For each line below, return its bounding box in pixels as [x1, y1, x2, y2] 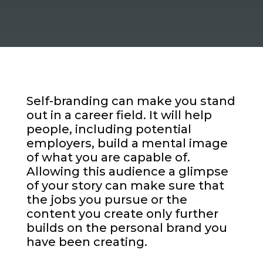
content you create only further [26, 207, 218, 221]
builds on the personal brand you [26, 221, 227, 235]
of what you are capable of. [26, 150, 190, 165]
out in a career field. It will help [26, 108, 212, 123]
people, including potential [26, 122, 191, 137]
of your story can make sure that [26, 178, 224, 193]
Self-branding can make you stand [26, 94, 235, 109]
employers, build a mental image [26, 136, 228, 151]
